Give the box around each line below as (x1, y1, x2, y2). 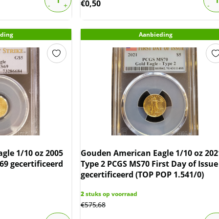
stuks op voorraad (84, 190, 137, 198)
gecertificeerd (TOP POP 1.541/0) (80, 169, 204, 180)
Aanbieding (138, 30, 173, 39)
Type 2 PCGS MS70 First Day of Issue (80, 158, 218, 170)
